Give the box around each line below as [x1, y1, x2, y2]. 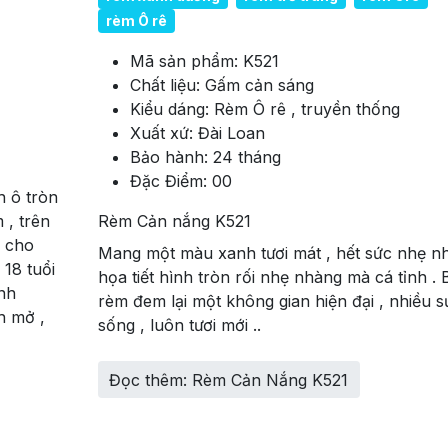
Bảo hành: [129, 147, 213, 168]
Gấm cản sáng [204, 75, 314, 96]
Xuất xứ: [129, 123, 198, 144]
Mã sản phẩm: [129, 51, 243, 72]
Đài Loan [197, 123, 265, 144]
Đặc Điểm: [129, 171, 212, 192]
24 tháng [212, 147, 281, 168]
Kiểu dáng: [129, 99, 214, 120]
